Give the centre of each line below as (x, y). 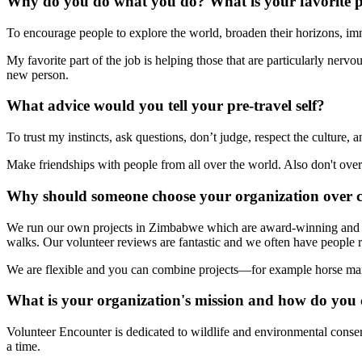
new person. (38, 74)
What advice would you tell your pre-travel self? (166, 106)
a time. (23, 347)
